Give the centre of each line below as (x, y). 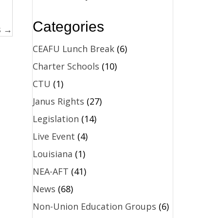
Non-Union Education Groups (94, 206)
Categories (68, 26)
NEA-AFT (50, 171)
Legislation (55, 118)
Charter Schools (66, 66)
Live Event (54, 136)
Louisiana (52, 154)
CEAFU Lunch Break (73, 48)
